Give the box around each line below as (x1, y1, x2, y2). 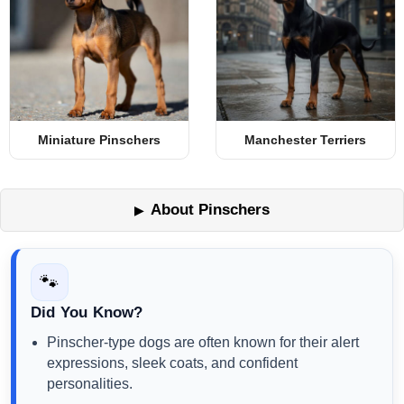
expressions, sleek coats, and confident (47, 355, 298, 371)
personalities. (47, 376, 133, 391)
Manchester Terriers (244, 133, 366, 147)
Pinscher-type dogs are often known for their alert (47, 335, 359, 350)
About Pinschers (151, 201, 270, 218)
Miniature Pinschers (37, 133, 161, 147)
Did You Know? (31, 304, 143, 321)
